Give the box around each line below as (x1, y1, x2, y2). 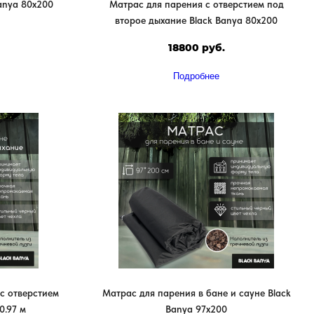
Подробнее (173, 70, 219, 81)
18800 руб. (168, 41, 225, 55)
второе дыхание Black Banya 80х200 (115, 15, 278, 27)
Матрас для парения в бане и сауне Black (102, 287, 291, 299)
